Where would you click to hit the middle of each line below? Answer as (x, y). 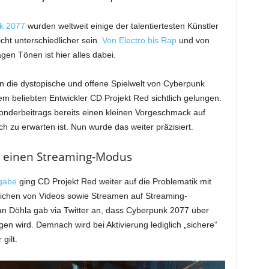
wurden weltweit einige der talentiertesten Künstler (122, 26)
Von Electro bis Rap (139, 40)
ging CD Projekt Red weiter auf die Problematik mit (114, 181)
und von (193, 40)
